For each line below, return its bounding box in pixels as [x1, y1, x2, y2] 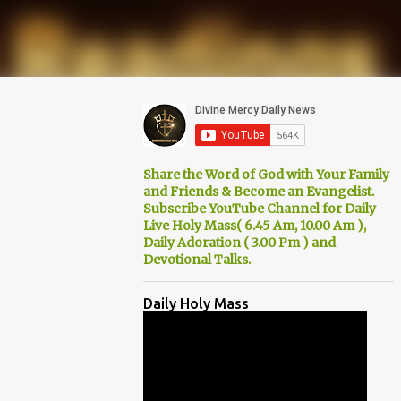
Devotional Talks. [143, 252, 251, 268]
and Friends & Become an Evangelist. [143, 183, 374, 200]
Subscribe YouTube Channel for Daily [143, 200, 376, 217]
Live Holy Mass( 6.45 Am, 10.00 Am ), [143, 218, 366, 234]
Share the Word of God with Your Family [143, 166, 389, 183]
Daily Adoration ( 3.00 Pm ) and [143, 235, 336, 251]
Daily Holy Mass [143, 295, 249, 311]
